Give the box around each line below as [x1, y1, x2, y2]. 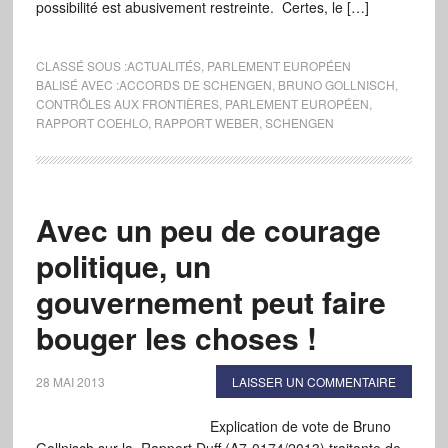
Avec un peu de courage [35, 208, 381, 251]
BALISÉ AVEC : [35, 76, 119, 93]
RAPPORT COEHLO [35, 114, 148, 131]
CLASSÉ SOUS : [35, 57, 127, 74]
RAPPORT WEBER [153, 114, 259, 131]
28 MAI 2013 [35, 373, 105, 390]
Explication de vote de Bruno [209, 416, 391, 436]
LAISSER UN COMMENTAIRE [232, 373, 397, 390]
